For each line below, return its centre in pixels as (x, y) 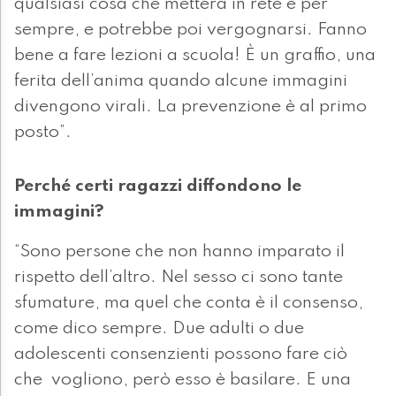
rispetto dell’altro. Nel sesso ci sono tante (179, 278)
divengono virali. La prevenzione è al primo (190, 107)
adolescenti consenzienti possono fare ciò (181, 355)
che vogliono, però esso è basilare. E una (183, 381)
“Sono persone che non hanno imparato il (179, 252)
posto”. (43, 133)
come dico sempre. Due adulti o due (159, 329)
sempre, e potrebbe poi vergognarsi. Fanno (190, 30)
